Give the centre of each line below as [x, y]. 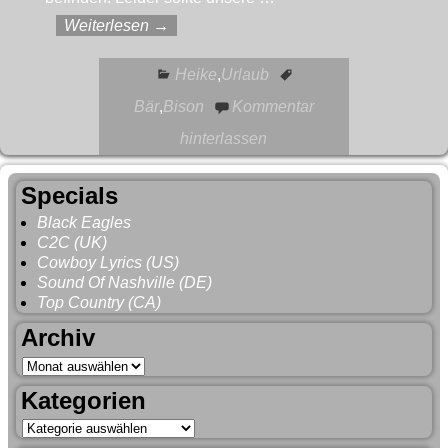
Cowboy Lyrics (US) [108, 263]
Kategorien [83, 400]
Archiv [58, 338]
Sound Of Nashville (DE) [124, 283]
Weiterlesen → [116, 26]
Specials [69, 196]
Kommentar [272, 106]
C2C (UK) [72, 243]
